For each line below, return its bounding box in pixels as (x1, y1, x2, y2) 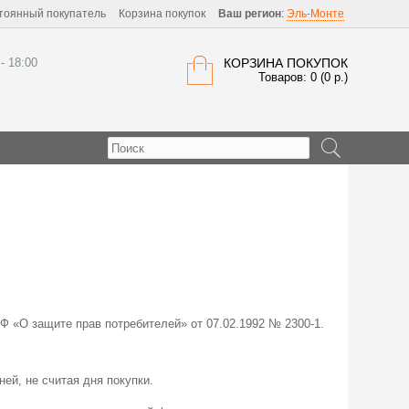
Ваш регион (218, 7, 281, 20)
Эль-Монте (287, 7, 344, 20)
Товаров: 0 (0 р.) (258, 70, 348, 84)
